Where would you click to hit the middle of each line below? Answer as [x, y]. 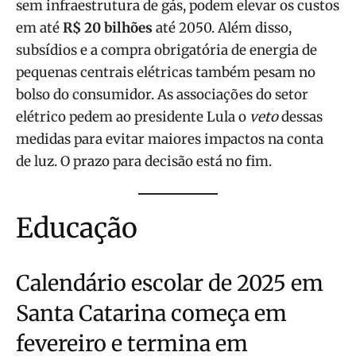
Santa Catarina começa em [151, 313]
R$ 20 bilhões [108, 27]
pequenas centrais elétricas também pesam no [166, 72]
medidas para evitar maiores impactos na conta [170, 139]
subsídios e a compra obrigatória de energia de [166, 50]
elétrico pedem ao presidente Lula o [133, 116]
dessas [300, 116]
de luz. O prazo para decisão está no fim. [144, 161]
